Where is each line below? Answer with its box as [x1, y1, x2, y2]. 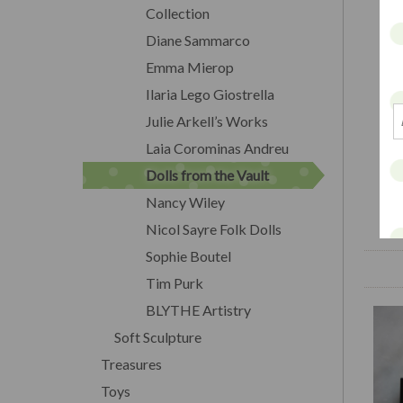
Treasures [101, 354, 162, 372]
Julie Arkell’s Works [146, 112, 268, 130]
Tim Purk [146, 273, 203, 291]
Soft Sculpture [114, 327, 201, 345]
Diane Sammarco [146, 31, 250, 49]
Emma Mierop [146, 58, 234, 76]
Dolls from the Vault [146, 166, 269, 184]
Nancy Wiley [146, 193, 225, 210]
